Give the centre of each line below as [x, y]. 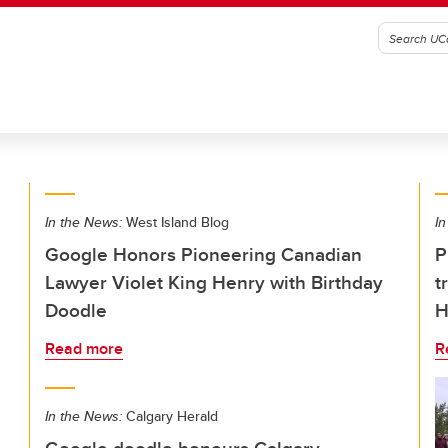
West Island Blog [175, 222]
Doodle [76, 310]
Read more [84, 348]
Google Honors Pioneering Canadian [203, 254]
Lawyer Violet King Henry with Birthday [214, 282]
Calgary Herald [170, 416]
